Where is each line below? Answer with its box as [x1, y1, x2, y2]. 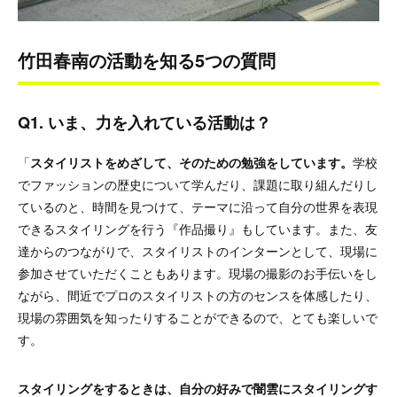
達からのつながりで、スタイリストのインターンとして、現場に [18, 241, 378, 260]
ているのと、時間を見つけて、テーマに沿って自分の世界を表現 [18, 197, 378, 215]
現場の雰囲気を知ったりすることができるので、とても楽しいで [18, 307, 378, 326]
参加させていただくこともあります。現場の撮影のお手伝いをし [18, 263, 378, 282]
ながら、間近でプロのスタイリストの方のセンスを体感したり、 [18, 285, 378, 304]
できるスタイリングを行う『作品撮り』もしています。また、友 [18, 219, 378, 237]
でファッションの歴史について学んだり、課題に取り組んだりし [18, 175, 378, 193]
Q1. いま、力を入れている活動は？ [18, 110, 271, 134]
